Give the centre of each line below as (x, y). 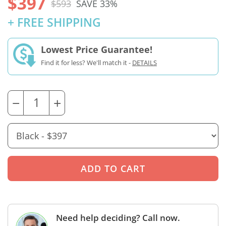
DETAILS (145, 63)
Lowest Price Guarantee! (97, 50)
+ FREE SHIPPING (54, 23)
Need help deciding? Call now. (118, 218)
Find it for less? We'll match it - (87, 63)
